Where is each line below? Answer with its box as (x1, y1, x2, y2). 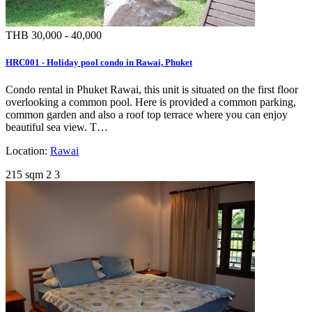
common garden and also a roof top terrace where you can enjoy (6, 109, 288, 121)
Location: (6, 145, 50, 157)
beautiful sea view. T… (6, 121, 108, 134)
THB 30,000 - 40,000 (6, 29, 102, 42)
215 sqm (6, 169, 43, 181)
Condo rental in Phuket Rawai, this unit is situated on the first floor (6, 84, 298, 96)
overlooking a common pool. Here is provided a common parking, (6, 96, 296, 109)
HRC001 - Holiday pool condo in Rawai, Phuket (6, 57, 192, 68)
